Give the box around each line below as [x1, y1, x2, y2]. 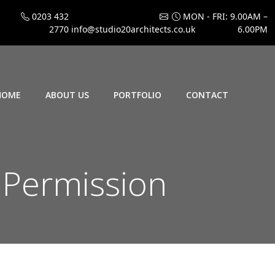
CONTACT [186, 88, 228, 101]
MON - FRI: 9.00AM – [180, 10, 268, 22]
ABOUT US [45, 88, 89, 101]
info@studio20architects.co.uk [69, 23, 195, 35]
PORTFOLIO [114, 88, 161, 101]
